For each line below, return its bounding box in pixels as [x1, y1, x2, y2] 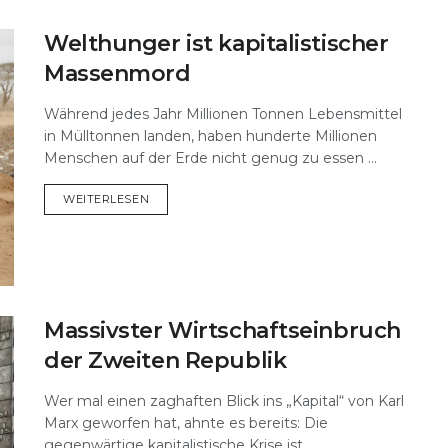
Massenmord [44, 59, 191, 87]
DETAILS [148, 190, 198, 205]
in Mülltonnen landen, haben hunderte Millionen [44, 126, 377, 145]
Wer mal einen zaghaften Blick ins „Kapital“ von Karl [44, 391, 404, 410]
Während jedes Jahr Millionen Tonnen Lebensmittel [44, 104, 402, 123]
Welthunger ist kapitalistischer [44, 29, 389, 57]
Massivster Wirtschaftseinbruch [44, 316, 401, 344]
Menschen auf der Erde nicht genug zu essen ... [44, 148, 377, 167]
